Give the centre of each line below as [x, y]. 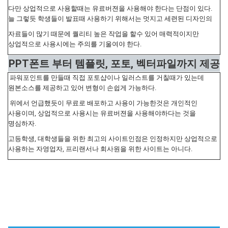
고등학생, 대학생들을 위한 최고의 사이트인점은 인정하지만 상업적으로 [113, 138]
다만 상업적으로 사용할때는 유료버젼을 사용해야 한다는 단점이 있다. [110, 8]
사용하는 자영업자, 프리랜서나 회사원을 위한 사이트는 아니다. [100, 149]
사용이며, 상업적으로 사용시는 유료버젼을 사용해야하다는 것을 [102, 113]
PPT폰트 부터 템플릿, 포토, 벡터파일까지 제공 [114, 63]
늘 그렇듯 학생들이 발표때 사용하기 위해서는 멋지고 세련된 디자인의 [110, 18]
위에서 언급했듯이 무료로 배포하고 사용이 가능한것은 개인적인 [103, 103]
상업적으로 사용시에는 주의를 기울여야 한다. [76, 44]
